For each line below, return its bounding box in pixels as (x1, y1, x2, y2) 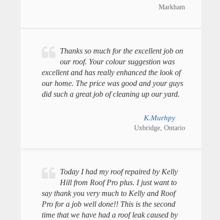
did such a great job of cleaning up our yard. (41, 90, 180, 99)
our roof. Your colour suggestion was (59, 57, 175, 66)
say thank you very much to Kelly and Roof (41, 189, 175, 197)
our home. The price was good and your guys (41, 79, 183, 88)
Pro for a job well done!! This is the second (41, 199, 175, 208)
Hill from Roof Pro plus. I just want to (59, 178, 177, 187)
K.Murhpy (143, 114, 175, 122)
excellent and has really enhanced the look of (41, 68, 181, 77)
